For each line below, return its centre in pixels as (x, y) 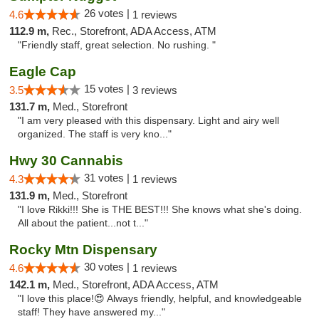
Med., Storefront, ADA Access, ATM (136, 284)
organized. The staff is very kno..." (95, 134)
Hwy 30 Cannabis (66, 161)
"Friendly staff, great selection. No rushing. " (117, 45)
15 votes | (108, 89)
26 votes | (108, 13)
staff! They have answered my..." (91, 312)
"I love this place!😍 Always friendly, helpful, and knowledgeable (160, 299)
